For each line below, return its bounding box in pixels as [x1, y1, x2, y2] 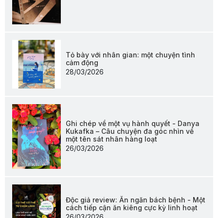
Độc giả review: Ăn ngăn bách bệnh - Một [66, 195, 205, 204]
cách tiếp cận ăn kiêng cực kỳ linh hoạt [66, 203, 198, 212]
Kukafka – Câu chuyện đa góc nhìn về [66, 127, 194, 135]
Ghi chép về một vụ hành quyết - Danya [66, 119, 200, 127]
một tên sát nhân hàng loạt [66, 134, 157, 143]
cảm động [66, 58, 98, 67]
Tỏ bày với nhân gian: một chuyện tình [66, 51, 195, 59]
